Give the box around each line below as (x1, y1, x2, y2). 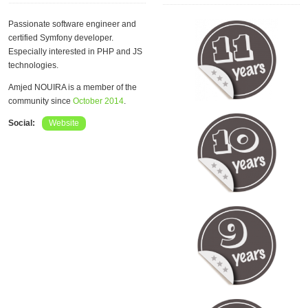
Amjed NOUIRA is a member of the (8, 82, 137, 92)
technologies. (8, 60, 58, 70)
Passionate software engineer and (8, 19, 136, 29)
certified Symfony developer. (8, 33, 113, 43)
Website (49, 118, 79, 128)
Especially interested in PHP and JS (8, 47, 142, 56)
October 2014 (73, 96, 124, 106)
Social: (8, 118, 35, 128)
